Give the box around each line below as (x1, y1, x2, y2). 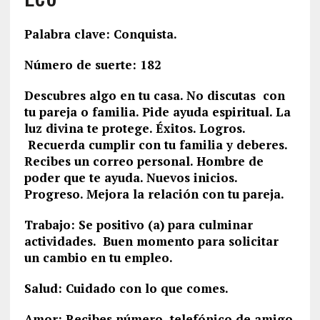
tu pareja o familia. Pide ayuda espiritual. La (24, 104, 291, 120)
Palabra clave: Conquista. (24, 26, 177, 42)
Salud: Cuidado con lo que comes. (24, 280, 229, 296)
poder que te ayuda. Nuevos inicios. (24, 169, 237, 186)
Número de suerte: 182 (24, 56, 161, 73)
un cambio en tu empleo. (24, 249, 173, 266)
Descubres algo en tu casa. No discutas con (24, 87, 285, 104)
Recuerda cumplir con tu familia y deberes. (24, 136, 287, 153)
